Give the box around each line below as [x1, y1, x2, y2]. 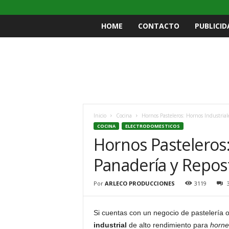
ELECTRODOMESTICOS [125, 123, 180, 129]
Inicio [93, 112, 106, 119]
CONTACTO [138, 21, 179, 31]
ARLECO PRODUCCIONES [104, 179, 175, 187]
